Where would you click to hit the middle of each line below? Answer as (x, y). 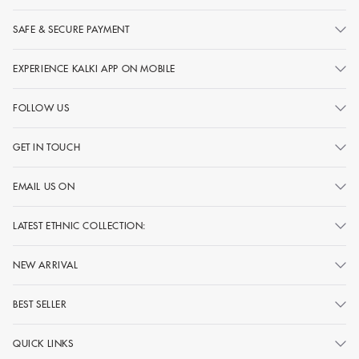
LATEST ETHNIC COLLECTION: (79, 226)
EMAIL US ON (44, 186)
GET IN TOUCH (47, 147)
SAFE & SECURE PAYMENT (71, 29)
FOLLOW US (41, 108)
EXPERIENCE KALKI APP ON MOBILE (94, 69)
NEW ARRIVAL (46, 265)
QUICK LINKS (43, 343)
